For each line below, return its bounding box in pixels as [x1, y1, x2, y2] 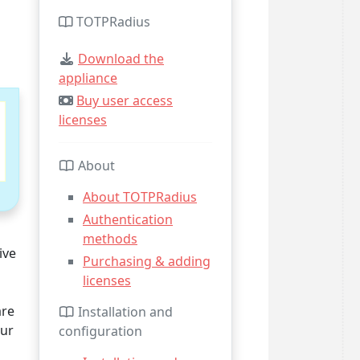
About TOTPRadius [83, 188, 197, 206]
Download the [78, 50, 164, 67]
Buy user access [76, 92, 173, 109]
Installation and [75, 303, 173, 321]
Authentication [83, 211, 173, 228]
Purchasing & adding [83, 252, 211, 270]
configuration [59, 322, 142, 340]
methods [83, 230, 137, 247]
